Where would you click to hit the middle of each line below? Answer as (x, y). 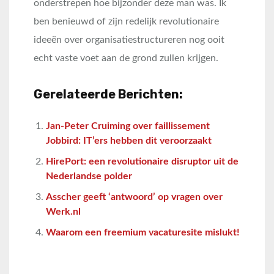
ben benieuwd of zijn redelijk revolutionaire (126, 21)
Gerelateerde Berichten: (108, 94)
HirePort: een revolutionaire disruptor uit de (142, 161)
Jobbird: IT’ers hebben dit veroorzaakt (129, 141)
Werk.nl (63, 212)
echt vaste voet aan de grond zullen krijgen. (126, 58)
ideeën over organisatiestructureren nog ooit (129, 40)
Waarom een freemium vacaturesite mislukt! (143, 232)
